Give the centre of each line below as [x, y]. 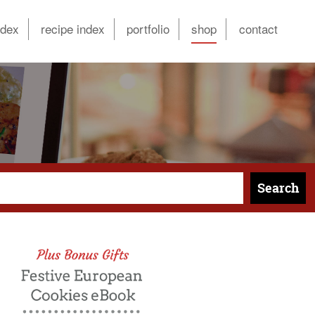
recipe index [72, 29]
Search [278, 188]
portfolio [148, 29]
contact [258, 29]
